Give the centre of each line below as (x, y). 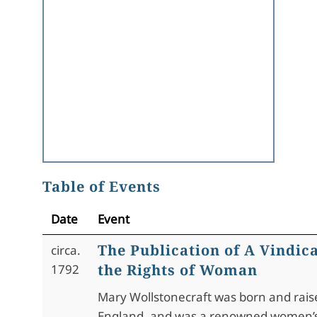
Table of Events (102, 186)
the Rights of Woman (178, 270)
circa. (66, 250)
